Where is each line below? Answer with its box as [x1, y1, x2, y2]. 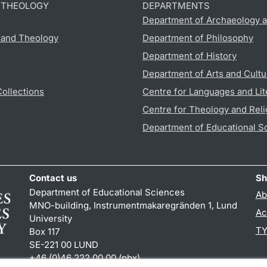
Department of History [142, 50, 237, 62]
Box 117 [29, 226, 60, 238]
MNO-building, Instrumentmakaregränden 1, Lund [29, 200, 238, 212]
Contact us [29, 172, 77, 184]
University [29, 213, 73, 225]
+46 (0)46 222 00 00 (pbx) [29, 252, 141, 264]
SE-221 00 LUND [29, 239, 99, 251]
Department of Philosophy [142, 32, 253, 44]
